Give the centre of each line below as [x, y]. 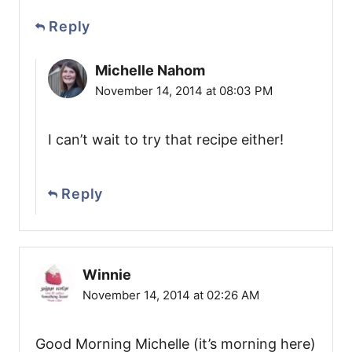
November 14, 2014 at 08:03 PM [184, 91]
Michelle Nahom [150, 71]
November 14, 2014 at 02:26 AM [171, 295]
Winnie [107, 275]
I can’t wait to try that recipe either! [166, 140]
